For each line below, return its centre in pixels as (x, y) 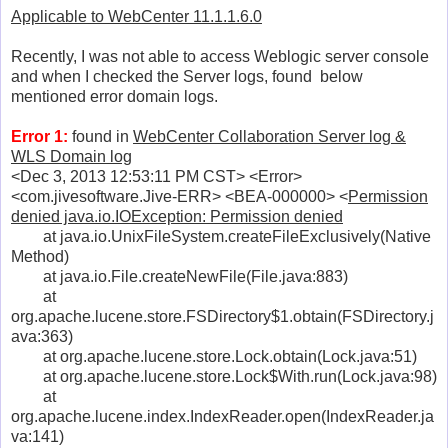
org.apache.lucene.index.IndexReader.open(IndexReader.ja (222, 416)
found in (100, 136)
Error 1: (39, 136)
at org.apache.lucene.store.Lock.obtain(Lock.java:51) (214, 356)
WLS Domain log (71, 156)
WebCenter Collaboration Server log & (269, 136)
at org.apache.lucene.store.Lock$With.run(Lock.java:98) (224, 376)
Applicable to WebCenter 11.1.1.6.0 (136, 16)
